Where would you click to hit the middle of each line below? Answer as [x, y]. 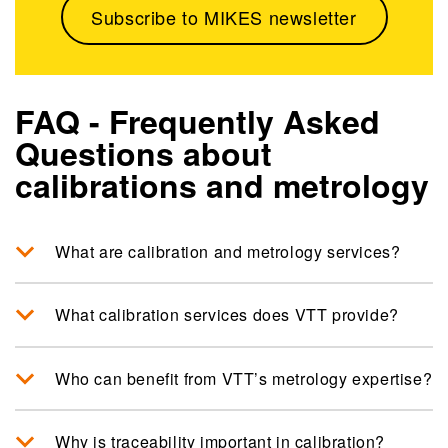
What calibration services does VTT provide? [227, 315]
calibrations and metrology [222, 184]
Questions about [143, 152]
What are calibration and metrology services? [228, 251]
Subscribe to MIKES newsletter [224, 16]
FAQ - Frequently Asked [197, 120]
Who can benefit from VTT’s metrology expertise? [244, 378]
